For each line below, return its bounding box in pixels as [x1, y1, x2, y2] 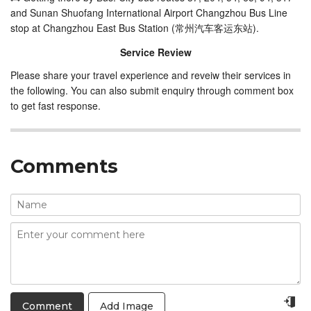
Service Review [119, 45, 192, 59]
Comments [10, 155, 118, 178]
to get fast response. [10, 99, 101, 112]
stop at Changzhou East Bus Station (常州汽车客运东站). [10, 21, 259, 35]
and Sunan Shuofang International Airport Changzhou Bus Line [10, 6, 287, 19]
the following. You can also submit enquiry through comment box [10, 83, 294, 97]
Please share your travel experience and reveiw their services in [10, 68, 291, 82]
